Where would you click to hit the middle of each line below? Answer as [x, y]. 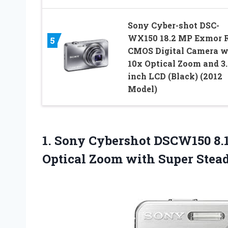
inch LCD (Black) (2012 [175, 76]
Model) [142, 89]
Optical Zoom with [100, 159]
